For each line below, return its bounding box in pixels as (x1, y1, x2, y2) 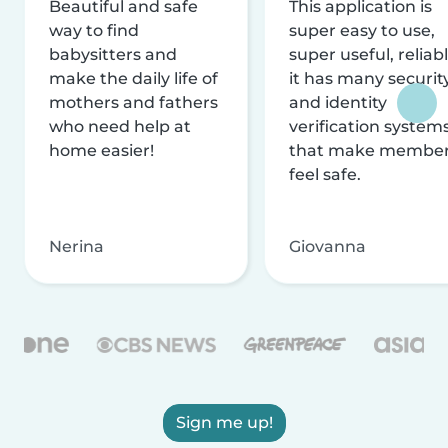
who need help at (49, 116, 191, 136)
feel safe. (289, 164, 361, 184)
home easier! (49, 140, 154, 160)
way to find (49, 20, 139, 40)
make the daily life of (49, 68, 218, 88)
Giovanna (289, 236, 366, 256)
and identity (289, 92, 387, 112)
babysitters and (49, 44, 177, 64)
